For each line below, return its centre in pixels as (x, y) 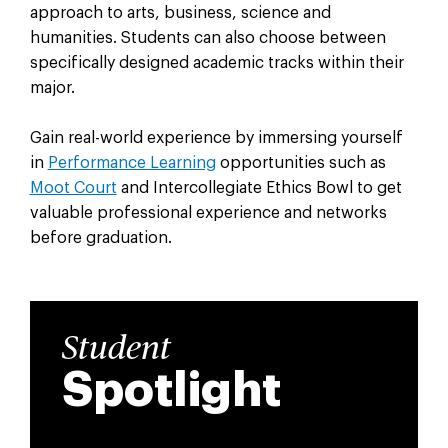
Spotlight (171, 389)
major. (54, 87)
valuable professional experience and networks (208, 213)
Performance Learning (131, 163)
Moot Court (73, 188)
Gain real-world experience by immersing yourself (216, 138)
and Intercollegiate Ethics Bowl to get (259, 188)
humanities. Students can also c (148, 37)
